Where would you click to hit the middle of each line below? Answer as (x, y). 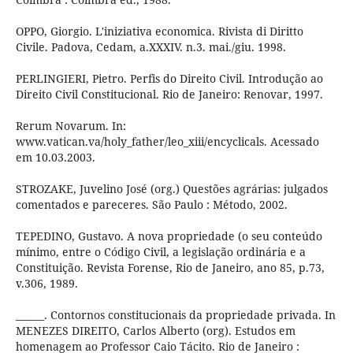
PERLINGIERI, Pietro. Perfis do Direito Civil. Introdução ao (169, 79)
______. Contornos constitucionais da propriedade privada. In (175, 315)
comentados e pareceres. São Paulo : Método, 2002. (151, 205)
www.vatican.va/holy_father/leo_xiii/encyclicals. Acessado (167, 142)
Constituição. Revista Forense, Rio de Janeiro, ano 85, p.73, (170, 268)
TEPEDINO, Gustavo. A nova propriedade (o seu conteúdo (169, 236)
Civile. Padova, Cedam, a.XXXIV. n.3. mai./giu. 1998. (150, 47)
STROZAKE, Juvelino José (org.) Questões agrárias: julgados (171, 189)
